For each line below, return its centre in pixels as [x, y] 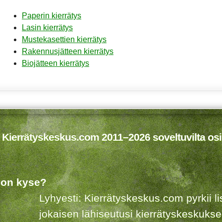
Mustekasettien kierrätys [64, 40]
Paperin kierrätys [52, 16]
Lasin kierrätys [47, 28]
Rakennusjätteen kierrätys [68, 52]
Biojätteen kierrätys [55, 63]
